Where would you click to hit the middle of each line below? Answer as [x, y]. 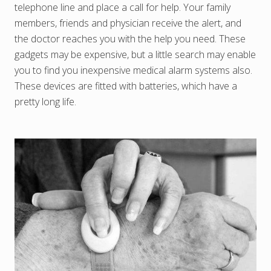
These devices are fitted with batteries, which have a [126, 86]
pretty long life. [45, 101]
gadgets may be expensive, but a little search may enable [135, 54]
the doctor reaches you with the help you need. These [130, 38]
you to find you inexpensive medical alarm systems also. [133, 70]
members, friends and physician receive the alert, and [128, 23]
